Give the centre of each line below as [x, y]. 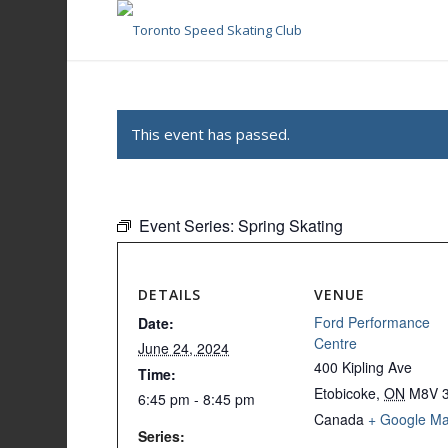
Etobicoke [345, 393]
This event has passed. [211, 134]
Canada [339, 419]
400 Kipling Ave [363, 367]
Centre [336, 343]
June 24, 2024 [184, 348]
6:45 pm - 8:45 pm [197, 399]
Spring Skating [291, 225]
